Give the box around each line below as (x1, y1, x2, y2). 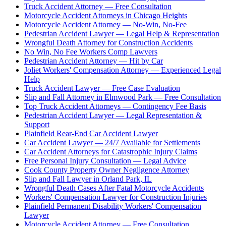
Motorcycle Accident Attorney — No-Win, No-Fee (24, 20, 187, 29)
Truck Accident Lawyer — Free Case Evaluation (24, 83, 180, 92)
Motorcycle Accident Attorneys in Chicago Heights (24, 11, 187, 20)
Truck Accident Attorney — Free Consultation (24, 2, 172, 11)
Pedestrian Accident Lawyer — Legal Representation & (24, 110, 202, 120)
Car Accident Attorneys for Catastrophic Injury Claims (24, 147, 197, 156)
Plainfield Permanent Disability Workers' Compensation (24, 201, 201, 210)
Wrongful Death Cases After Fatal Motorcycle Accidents (24, 183, 204, 192)
